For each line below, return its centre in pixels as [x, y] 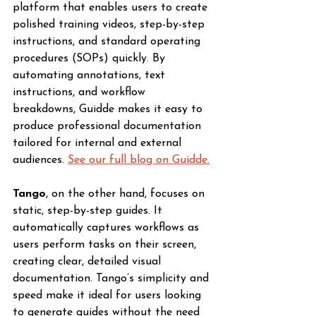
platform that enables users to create [112, 8]
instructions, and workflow [81, 92]
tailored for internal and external [99, 143]
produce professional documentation [109, 126]
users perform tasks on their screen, [106, 245]
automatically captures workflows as [108, 228]
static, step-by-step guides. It [89, 211]
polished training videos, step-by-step [110, 25]
